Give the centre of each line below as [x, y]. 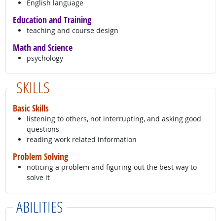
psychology [45, 58]
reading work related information [81, 140]
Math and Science [42, 48]
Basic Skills [31, 108]
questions [43, 129]
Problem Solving [40, 157]
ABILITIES [39, 207]
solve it [38, 178]
